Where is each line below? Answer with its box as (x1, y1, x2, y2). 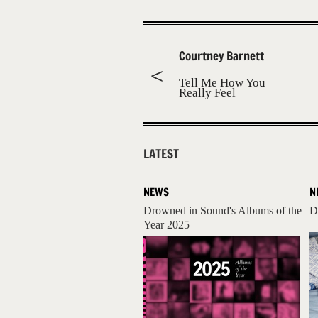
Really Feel (179, 86, 236, 99)
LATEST (143, 146, 179, 163)
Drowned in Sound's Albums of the (143, 204, 302, 216)
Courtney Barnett (179, 47, 264, 65)
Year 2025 (143, 219, 190, 231)
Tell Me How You (179, 76, 265, 89)
